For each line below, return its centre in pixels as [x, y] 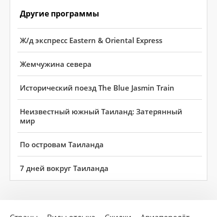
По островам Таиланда [62, 144]
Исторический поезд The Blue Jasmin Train [97, 88]
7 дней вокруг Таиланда [64, 168]
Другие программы [60, 14]
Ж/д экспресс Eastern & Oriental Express [91, 40]
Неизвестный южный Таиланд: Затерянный [101, 111]
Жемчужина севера [56, 64]
